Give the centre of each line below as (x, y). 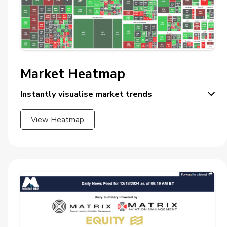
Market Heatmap (73, 73)
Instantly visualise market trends (86, 94)
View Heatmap (58, 119)
